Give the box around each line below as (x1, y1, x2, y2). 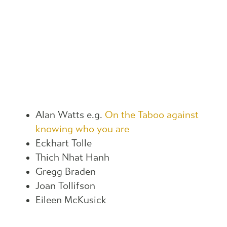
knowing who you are (35, 124, 129, 135)
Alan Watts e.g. (35, 109, 105, 121)
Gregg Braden (35, 166, 96, 177)
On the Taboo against (105, 109, 199, 121)
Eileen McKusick (35, 195, 106, 206)
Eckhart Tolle (35, 138, 92, 149)
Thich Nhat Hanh (35, 152, 109, 163)
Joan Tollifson (35, 180, 95, 192)
